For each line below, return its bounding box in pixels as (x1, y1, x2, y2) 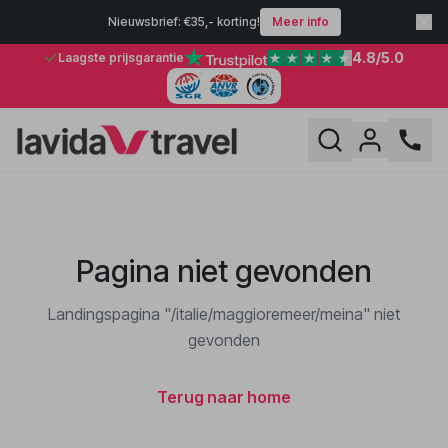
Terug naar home (157, 387, 291, 407)
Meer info (271, 14, 329, 29)
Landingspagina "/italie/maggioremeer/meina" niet (48, 304, 400, 324)
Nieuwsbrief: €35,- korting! (107, 14, 260, 29)
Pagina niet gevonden (76, 253, 372, 289)
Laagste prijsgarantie (58, 50, 185, 65)
